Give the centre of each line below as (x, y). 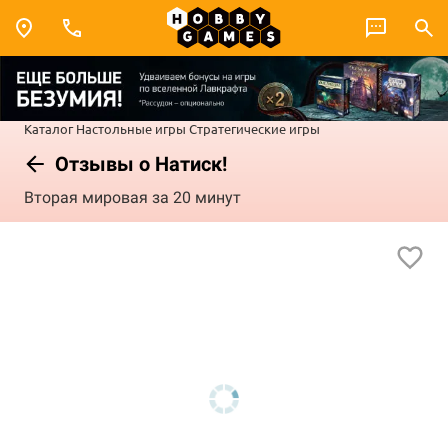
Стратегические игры (254, 128)
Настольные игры (131, 128)
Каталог (48, 128)
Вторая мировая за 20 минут (132, 198)
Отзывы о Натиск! (138, 163)
